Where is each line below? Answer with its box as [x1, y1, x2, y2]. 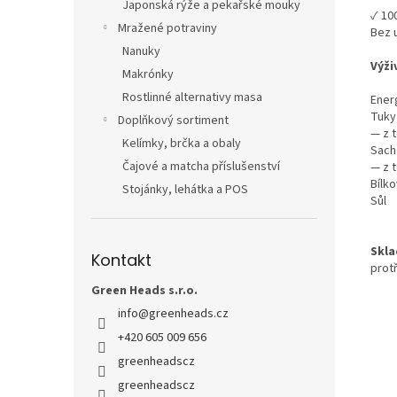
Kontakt [91, 249, 152, 271]
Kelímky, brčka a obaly [122, 135, 241, 152]
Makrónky [122, 66, 174, 83]
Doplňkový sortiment [118, 112, 229, 129]
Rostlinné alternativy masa [122, 89, 262, 106]
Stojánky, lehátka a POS [122, 181, 248, 198]
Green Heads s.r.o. [91, 282, 198, 300]
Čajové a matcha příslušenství [122, 158, 280, 175]
